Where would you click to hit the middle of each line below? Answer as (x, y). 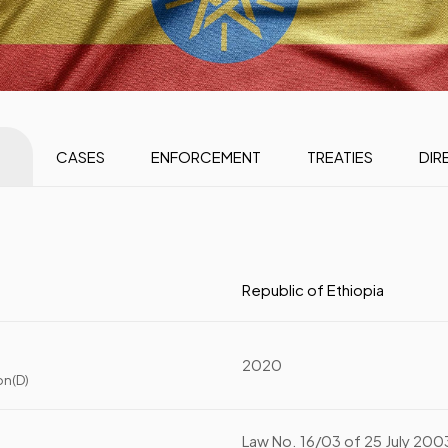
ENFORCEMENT (205, 156)
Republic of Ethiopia (313, 289)
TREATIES (339, 156)
